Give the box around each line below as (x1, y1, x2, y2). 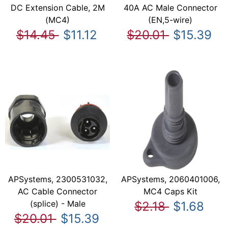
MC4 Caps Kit (143, 186, 197, 197)
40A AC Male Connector (123, 2, 217, 13)
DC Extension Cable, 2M (10, 2, 105, 13)
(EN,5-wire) (148, 14, 193, 25)
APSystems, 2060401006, (121, 174, 220, 185)
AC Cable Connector (18, 186, 98, 197)
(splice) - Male (30, 198, 85, 209)
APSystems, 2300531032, (8, 174, 107, 185)
